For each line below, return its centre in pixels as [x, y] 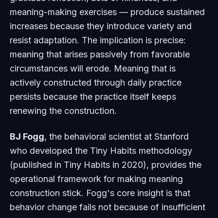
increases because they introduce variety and [101, 26]
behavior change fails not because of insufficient [108, 207]
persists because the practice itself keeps [93, 97]
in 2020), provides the [156, 165]
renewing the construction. [63, 111]
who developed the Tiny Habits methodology [101, 151]
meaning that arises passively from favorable [100, 54]
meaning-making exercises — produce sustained [107, 12]
